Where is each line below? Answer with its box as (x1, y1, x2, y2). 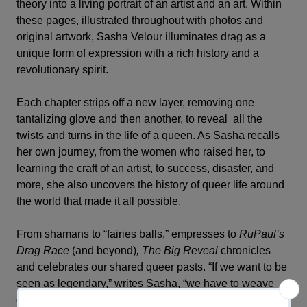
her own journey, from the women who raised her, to (16, 146, 265, 158)
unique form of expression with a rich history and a (16, 47, 259, 59)
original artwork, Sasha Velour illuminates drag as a (16, 31, 266, 42)
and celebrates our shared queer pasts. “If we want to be (16, 261, 287, 273)
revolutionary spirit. (16, 64, 108, 75)
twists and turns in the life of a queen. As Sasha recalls (16, 130, 280, 141)
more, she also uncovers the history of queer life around (16, 179, 284, 191)
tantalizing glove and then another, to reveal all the (16, 113, 262, 125)
